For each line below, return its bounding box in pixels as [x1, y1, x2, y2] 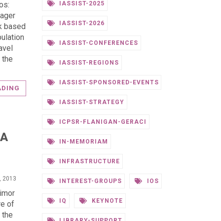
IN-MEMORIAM [57, 138, 108, 145]
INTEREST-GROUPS [57, 178, 122, 184]
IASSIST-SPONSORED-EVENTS [57, 79, 159, 86]
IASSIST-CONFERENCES [57, 39, 138, 46]
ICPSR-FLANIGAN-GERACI [57, 118, 147, 125]
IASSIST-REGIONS [57, 59, 119, 66]
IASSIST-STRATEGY [57, 99, 124, 106]
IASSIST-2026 [57, 20, 105, 27]
